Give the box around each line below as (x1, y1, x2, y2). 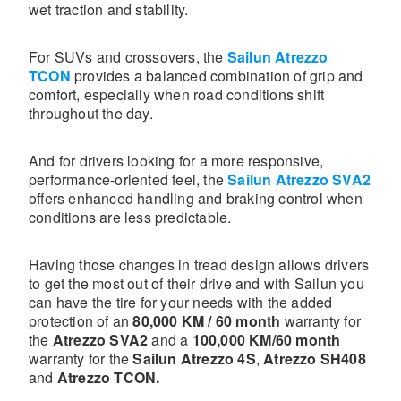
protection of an (29, 311, 133, 331)
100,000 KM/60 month (192, 329, 341, 350)
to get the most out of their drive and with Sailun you (29, 273, 364, 294)
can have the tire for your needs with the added (29, 292, 333, 312)
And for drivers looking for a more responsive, (29, 150, 324, 171)
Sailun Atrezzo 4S (132, 348, 256, 369)
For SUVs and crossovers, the (29, 47, 227, 67)
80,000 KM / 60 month (132, 311, 281, 331)
